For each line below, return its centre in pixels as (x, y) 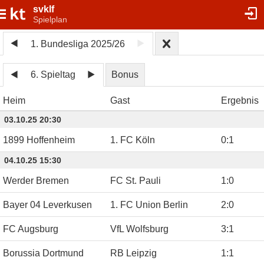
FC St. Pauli (136, 180)
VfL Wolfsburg (139, 229)
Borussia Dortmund (43, 253)
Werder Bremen (36, 180)
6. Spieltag (53, 75)
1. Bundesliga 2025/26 (78, 44)
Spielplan (50, 19)
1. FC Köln (133, 140)
